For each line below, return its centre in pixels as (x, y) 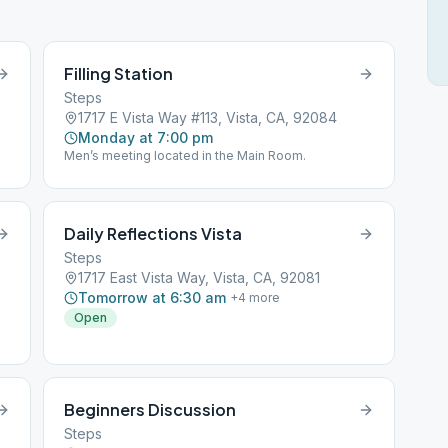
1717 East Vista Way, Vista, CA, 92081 (199, 277)
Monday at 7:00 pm (146, 137)
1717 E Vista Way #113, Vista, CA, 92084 (208, 117)
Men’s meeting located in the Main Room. (185, 155)
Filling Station (119, 73)
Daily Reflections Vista (153, 233)
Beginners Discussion (150, 409)
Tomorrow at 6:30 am (152, 297)
